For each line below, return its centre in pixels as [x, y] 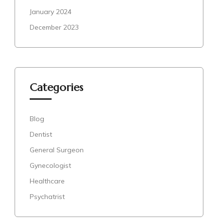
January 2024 [51, 11]
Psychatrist [47, 196]
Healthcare [47, 181]
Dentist [41, 134]
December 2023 [54, 27]
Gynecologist [50, 165]
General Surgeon [57, 150]
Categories [56, 87]
